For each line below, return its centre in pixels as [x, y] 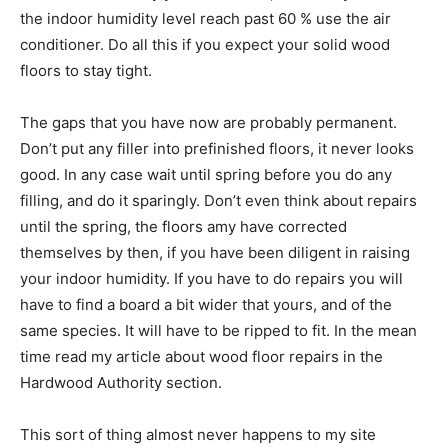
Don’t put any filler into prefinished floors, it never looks [217, 148]
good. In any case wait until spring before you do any [206, 174]
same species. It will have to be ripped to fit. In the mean [218, 330]
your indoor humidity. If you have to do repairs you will [211, 278]
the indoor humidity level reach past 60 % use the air [205, 18]
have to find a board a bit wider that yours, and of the [206, 304]
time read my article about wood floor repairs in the [201, 356]
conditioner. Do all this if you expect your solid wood [205, 44]
